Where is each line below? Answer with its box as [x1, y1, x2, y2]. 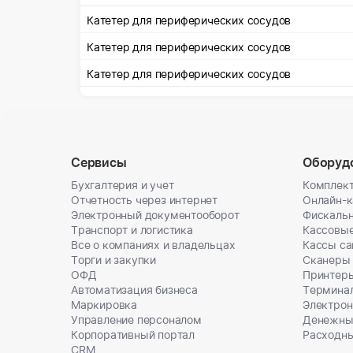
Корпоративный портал [71, 328, 195, 341]
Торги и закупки [71, 253, 157, 266]
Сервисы [71, 154, 127, 170]
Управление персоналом [71, 313, 202, 326]
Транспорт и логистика [71, 223, 193, 236]
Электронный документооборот [71, 208, 240, 221]
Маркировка [71, 298, 138, 311]
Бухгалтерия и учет [71, 178, 174, 191]
